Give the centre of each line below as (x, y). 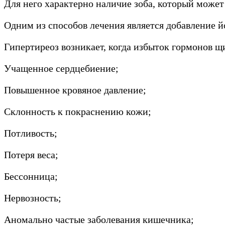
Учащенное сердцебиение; (61, 68)
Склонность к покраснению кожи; (78, 111)
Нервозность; (33, 198)
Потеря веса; (31, 154)
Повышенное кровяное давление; (75, 90)
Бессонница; (31, 176)
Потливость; (31, 133)
